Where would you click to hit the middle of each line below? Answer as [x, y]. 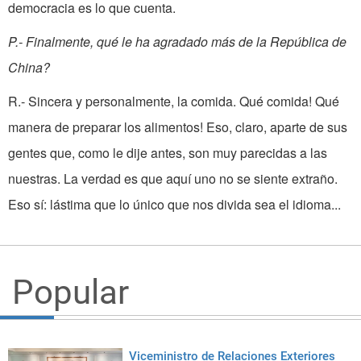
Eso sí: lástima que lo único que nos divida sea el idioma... [174, 205]
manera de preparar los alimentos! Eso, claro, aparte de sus [178, 127]
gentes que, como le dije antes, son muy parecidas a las [168, 153]
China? [29, 68]
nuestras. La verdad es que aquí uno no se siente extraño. [173, 179]
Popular [71, 293]
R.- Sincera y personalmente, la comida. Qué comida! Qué [174, 102]
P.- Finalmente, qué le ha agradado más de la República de [177, 42]
